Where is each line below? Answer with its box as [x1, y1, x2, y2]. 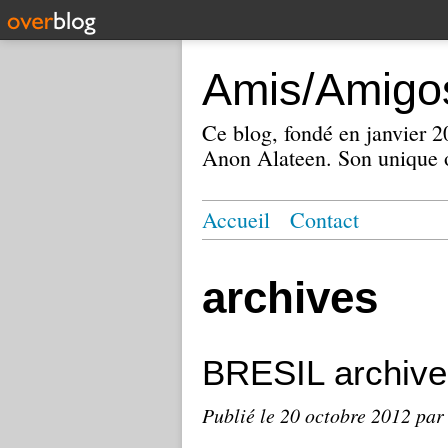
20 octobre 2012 [280, 402, 416, 428]
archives [202, 273, 378, 322]
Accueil [202, 205, 270, 234]
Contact [290, 205, 359, 234]
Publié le [202, 402, 280, 428]
